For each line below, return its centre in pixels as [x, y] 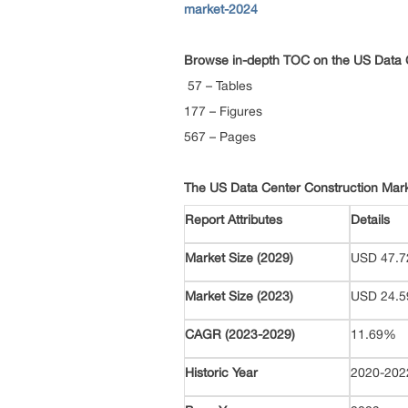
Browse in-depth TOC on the [267, 60]
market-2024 [221, 9]
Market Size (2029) [239, 258]
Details [372, 219]
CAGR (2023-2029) [240, 334]
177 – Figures [232, 111]
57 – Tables [227, 86]
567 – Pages [225, 137]
